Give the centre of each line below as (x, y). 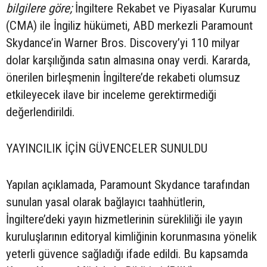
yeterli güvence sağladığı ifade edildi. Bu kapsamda (127, 254)
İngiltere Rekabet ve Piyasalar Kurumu (164, 9)
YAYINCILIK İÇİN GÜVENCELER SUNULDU (107, 149)
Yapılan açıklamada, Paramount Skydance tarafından (128, 185)
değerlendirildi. (40, 112)
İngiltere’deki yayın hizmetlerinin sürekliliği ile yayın (124, 220)
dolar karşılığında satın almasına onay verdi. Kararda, (128, 60)
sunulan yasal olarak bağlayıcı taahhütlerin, (105, 202)
